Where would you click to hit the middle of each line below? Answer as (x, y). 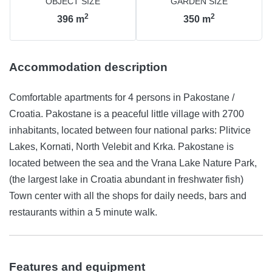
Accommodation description (88, 67)
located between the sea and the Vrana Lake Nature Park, (133, 163)
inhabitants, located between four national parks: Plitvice (130, 131)
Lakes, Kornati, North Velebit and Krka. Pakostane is (121, 147)
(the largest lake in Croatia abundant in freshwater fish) (126, 180)
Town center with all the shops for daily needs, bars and (128, 196)
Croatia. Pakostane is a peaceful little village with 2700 (127, 114)
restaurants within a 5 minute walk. (83, 212)
